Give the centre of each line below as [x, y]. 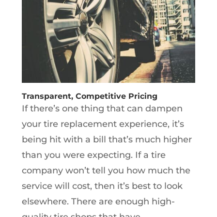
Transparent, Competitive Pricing [89, 96]
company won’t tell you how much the [106, 170]
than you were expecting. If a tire [93, 155]
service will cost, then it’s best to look [102, 186]
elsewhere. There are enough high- [98, 201]
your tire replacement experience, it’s [103, 124]
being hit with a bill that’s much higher [107, 139]
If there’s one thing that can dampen [102, 108]
